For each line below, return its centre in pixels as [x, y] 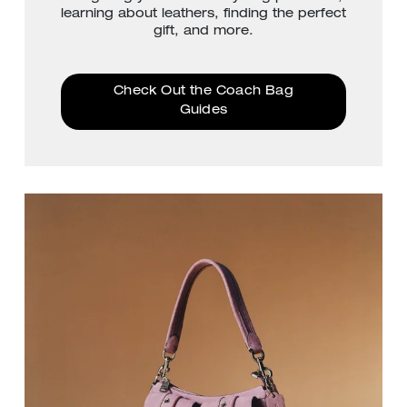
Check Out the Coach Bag [203, 91]
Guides [203, 110]
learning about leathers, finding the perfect [203, 14]
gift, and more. [203, 31]
